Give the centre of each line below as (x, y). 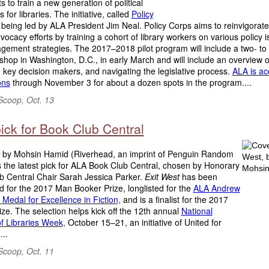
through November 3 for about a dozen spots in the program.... (131, 82)
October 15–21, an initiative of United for (143, 222)
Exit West (162, 177)
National (197, 211)
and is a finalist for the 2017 (174, 199)
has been (198, 177)
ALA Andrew (216, 188)
